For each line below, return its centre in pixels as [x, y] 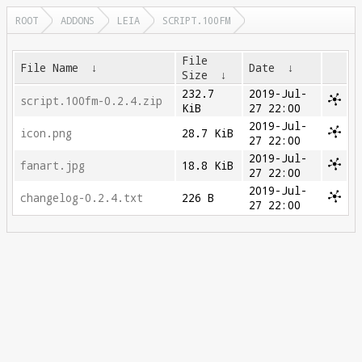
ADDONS [78, 20]
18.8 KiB [208, 166]
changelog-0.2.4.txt [82, 198]
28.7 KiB [208, 133]
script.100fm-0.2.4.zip [92, 101]
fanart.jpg [53, 166]
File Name [50, 68]
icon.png [46, 133]
